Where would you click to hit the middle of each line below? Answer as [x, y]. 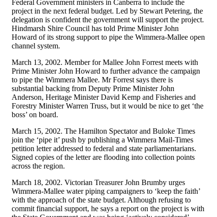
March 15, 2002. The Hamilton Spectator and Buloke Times [103, 131]
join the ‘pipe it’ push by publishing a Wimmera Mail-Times [102, 139]
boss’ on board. [35, 114]
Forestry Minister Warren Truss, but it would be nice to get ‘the [108, 106]
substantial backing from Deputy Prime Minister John [93, 88]
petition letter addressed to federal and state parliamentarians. [104, 148]
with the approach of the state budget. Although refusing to [101, 200]
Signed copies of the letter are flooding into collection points [103, 157]
